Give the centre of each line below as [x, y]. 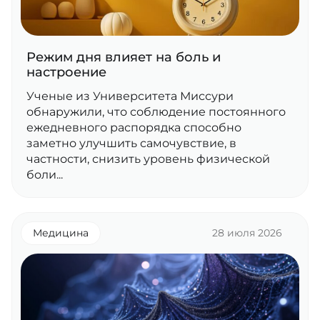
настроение [66, 72]
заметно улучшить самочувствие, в [131, 143]
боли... [45, 175]
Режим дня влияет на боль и [124, 57]
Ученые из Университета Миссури [130, 96]
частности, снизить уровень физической [148, 159]
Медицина [61, 233]
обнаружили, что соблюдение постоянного [156, 112]
